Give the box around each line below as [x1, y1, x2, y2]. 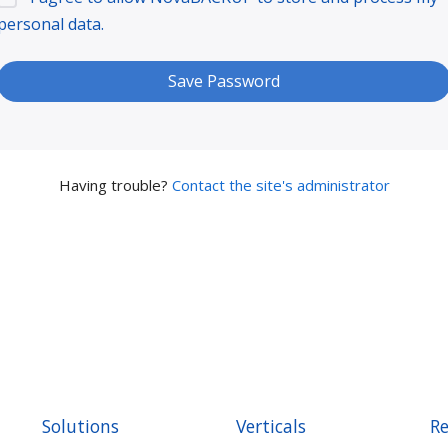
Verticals [235, 413, 306, 438]
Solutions [42, 413, 120, 438]
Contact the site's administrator [171, 174, 390, 195]
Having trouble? [58, 174, 172, 195]
